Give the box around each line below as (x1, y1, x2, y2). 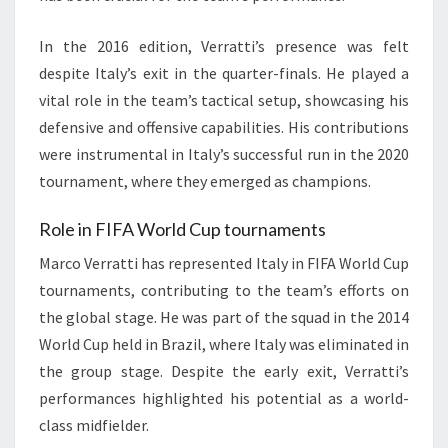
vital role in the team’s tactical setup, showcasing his (39, 90, 409, 111)
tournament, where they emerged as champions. (39, 171, 371, 192)
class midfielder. (39, 415, 149, 436)
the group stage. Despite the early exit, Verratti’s (39, 361, 409, 382)
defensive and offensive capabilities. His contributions (39, 117, 409, 138)
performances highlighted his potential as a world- (39, 388, 409, 409)
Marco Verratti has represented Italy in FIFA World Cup (39, 253, 409, 274)
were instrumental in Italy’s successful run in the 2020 (39, 144, 409, 165)
